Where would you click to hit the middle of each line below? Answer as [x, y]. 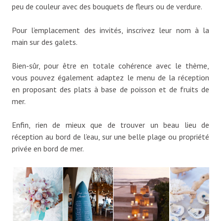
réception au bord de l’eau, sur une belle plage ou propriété [110, 136]
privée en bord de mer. [48, 148]
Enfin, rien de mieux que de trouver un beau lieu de [110, 125]
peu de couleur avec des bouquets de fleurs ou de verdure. [107, 6]
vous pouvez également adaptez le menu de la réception [110, 77]
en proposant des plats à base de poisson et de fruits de [110, 89]
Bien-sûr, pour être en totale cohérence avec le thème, [110, 65]
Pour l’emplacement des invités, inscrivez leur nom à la [110, 30]
